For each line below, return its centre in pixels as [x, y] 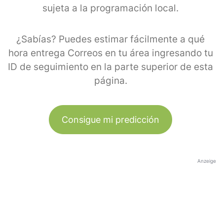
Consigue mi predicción [110, 119]
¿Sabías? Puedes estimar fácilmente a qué [110, 39]
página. [110, 80]
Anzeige [207, 161]
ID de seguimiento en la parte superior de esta [110, 67]
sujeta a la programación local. [110, 8]
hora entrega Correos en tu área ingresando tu [110, 53]
